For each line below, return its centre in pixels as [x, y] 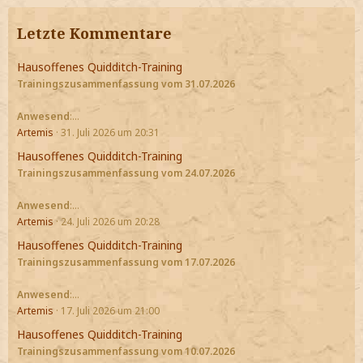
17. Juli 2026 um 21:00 [110, 311]
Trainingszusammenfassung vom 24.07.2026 [126, 173]
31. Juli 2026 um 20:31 [110, 133]
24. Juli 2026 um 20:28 [110, 222]
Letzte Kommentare [94, 34]
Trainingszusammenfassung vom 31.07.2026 [126, 84]
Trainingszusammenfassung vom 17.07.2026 [126, 263]
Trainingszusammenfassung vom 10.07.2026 [126, 352]
